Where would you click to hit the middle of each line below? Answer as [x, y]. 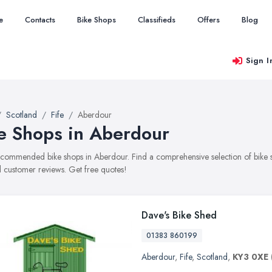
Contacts [40, 20]
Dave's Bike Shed [179, 215]
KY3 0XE [250, 257]
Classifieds [157, 20]
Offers [209, 20]
